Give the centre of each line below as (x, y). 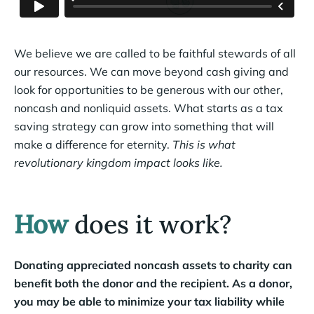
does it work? (150, 224)
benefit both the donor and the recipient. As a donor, (153, 283)
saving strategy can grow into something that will (144, 126)
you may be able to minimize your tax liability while (149, 301)
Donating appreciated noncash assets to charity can (153, 265)
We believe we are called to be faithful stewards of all (155, 53)
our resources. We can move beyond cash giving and (151, 71)
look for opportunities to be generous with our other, (149, 89)
